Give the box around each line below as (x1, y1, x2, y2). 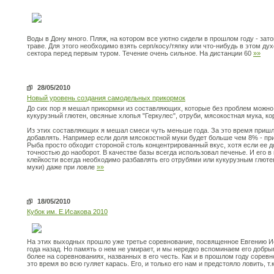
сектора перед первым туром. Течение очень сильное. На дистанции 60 (27, 50, 253, 57)
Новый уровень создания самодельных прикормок (27, 94, 185, 102)
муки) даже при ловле (27, 163, 97, 171)
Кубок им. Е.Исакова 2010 (27, 208, 108, 215)
